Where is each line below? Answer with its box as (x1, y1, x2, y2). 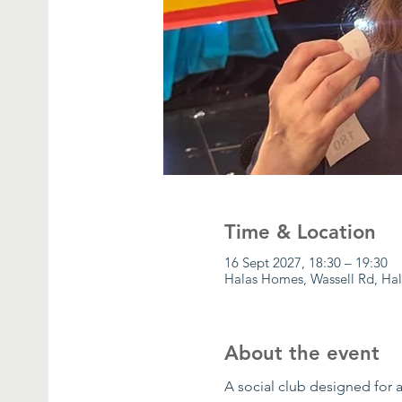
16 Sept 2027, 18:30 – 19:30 (224, 253, 389, 271)
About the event (224, 340, 380, 365)
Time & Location (224, 219, 377, 244)
